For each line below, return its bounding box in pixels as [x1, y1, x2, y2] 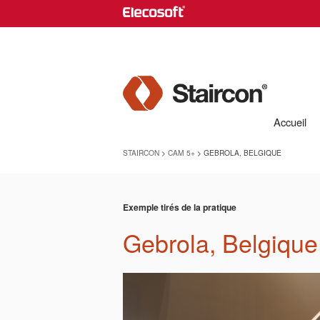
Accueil [274, 114, 306, 129]
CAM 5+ [168, 147, 195, 158]
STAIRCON [123, 147, 159, 158]
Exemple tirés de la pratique [123, 201, 236, 214]
